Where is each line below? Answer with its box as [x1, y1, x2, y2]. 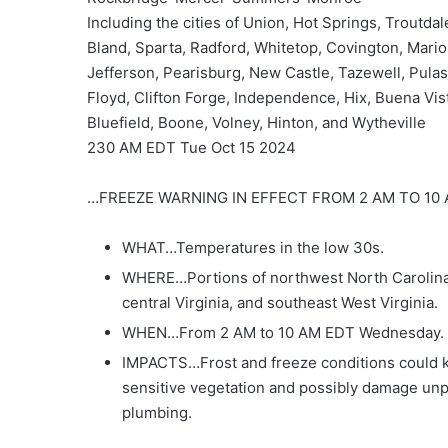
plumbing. [122, 403, 192, 422]
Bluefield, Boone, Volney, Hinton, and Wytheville [87, 113, 426, 132]
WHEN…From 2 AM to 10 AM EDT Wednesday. [122, 323, 444, 342]
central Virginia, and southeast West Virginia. [122, 293, 438, 312]
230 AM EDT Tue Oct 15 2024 [87, 138, 296, 157]
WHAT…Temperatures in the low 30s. [122, 238, 384, 257]
